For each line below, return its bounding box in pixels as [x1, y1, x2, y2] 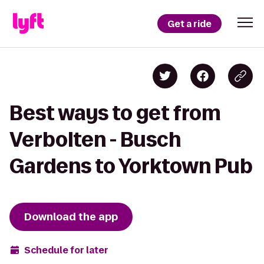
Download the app [24, 210, 118, 224]
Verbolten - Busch [9, 128, 181, 150]
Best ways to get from [9, 102, 221, 124]
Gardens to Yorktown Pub [9, 155, 253, 177]
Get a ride [167, 17, 212, 30]
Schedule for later [24, 243, 108, 256]
